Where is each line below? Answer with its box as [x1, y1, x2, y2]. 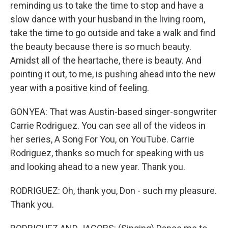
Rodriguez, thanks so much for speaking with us [10, 148, 204, 158]
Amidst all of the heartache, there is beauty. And [10, 55, 202, 66]
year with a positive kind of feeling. [10, 82, 149, 93]
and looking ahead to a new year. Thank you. [10, 161, 185, 172]
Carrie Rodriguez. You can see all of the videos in [10, 120, 206, 131]
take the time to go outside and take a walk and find [10, 27, 215, 38]
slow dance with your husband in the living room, [10, 14, 205, 24]
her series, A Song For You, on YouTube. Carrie [10, 134, 194, 145]
